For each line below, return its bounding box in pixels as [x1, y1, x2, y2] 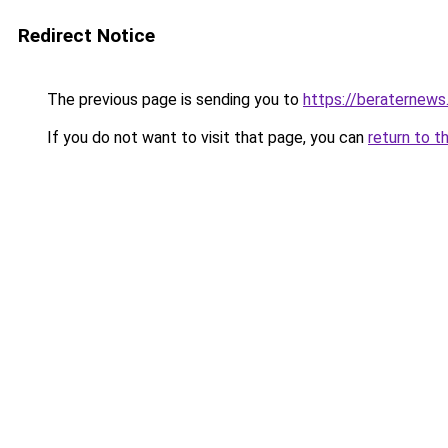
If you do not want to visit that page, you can [43, 128, 368, 147]
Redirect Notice [18, 24, 155, 47]
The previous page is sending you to [43, 90, 303, 109]
